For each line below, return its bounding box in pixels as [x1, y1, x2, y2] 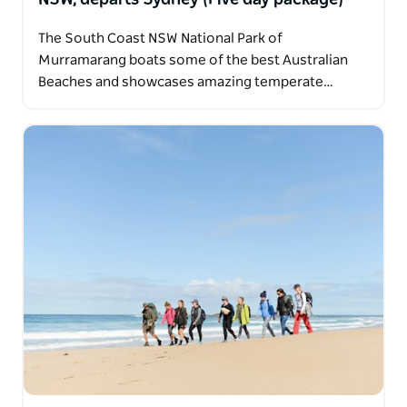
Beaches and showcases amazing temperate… [38, 74, 333, 89]
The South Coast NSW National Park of [38, 31, 283, 45]
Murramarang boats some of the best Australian [38, 53, 348, 67]
